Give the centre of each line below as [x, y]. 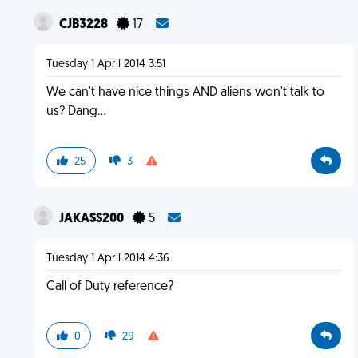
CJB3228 [84, 25]
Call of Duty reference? [109, 287]
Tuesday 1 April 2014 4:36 [107, 259]
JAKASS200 [92, 219]
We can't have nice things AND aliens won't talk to [185, 93]
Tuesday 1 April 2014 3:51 [105, 64]
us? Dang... [76, 112]
